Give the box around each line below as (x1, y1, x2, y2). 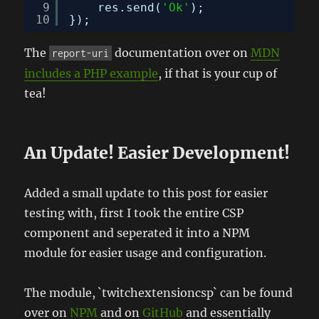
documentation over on (112, 45, 251, 60)
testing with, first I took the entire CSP (24, 205, 244, 220)
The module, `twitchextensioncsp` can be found (24, 285, 293, 300)
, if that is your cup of (158, 66, 278, 80)
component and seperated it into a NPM (24, 225, 251, 240)
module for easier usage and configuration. (24, 245, 267, 260)
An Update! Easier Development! (24, 142, 291, 163)
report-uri (52, 46, 110, 59)
